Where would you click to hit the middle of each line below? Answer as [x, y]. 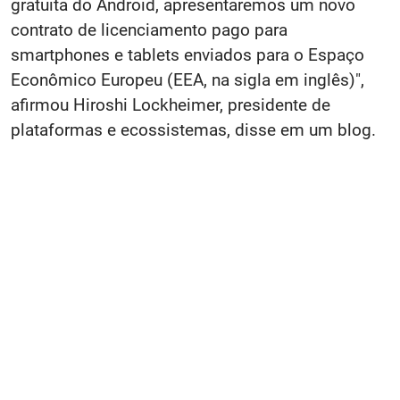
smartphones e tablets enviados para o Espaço [187, 55]
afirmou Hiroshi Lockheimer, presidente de [171, 105]
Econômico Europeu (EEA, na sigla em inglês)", [187, 80]
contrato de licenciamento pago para [149, 30]
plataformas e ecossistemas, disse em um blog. [193, 130]
